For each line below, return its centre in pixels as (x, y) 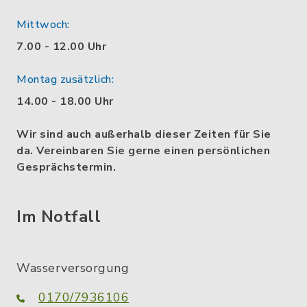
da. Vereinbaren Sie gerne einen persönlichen (143, 150)
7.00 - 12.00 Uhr (61, 46)
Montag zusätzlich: (65, 79)
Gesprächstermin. (66, 167)
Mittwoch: (43, 24)
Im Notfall (59, 216)
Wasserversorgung (73, 268)
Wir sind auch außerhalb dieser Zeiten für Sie (144, 134)
